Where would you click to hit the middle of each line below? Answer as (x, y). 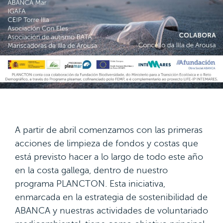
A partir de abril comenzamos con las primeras (109, 130)
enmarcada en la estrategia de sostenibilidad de (111, 197)
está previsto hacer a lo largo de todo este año (109, 157)
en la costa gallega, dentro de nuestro (91, 170)
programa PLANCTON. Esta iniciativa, (90, 184)
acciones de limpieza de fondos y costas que (107, 143)
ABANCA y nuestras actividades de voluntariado (111, 211)
